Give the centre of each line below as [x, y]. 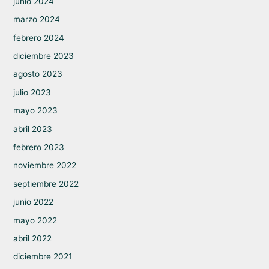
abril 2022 [32, 239]
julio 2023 [32, 92]
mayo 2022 [35, 220]
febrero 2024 [38, 38]
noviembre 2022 [44, 165]
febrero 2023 [38, 147]
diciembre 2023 [43, 56]
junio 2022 [33, 202]
